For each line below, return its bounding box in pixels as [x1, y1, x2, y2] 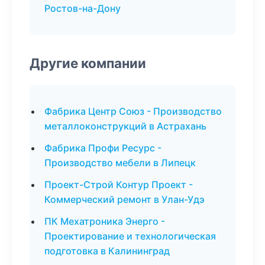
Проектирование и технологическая [44, 230, 216, 242]
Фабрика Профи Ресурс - [44, 142, 161, 154]
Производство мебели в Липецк [44, 157, 196, 169]
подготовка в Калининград [44, 245, 170, 257]
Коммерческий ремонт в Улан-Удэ [44, 193, 205, 205]
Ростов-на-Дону [44, 2, 121, 14]
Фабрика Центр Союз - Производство [44, 105, 222, 117]
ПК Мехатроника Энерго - [44, 215, 165, 227]
